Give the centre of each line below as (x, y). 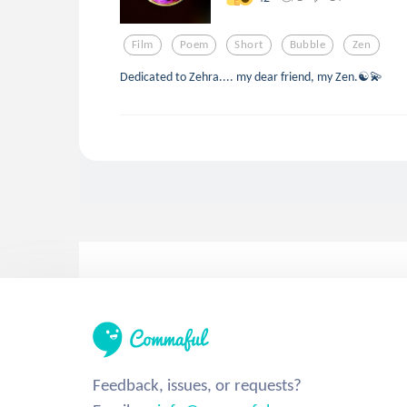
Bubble (308, 45)
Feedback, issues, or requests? (197, 384)
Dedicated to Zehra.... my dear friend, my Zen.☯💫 (251, 76)
